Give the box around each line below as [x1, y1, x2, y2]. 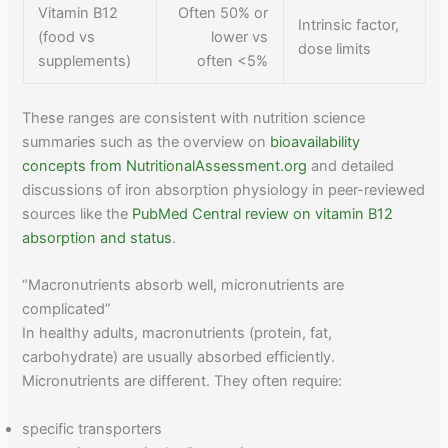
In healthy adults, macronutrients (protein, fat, [22, 324, 333, 343]
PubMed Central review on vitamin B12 [132, 204, 394, 223]
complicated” [22, 300, 112, 319]
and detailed [307, 156, 395, 175]
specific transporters [22, 419, 163, 438]
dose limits [298, 40, 372, 59]
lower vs [210, 28, 268, 47]
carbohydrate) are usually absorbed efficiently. [22, 348, 336, 367]
